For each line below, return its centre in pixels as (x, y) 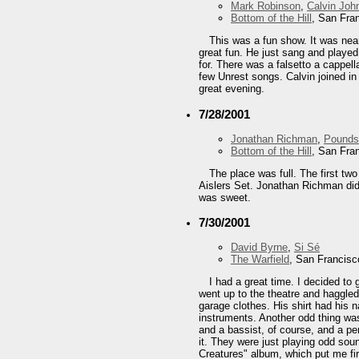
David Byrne (259, 248)
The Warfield (260, 260)
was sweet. (225, 197)
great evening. (232, 89)
